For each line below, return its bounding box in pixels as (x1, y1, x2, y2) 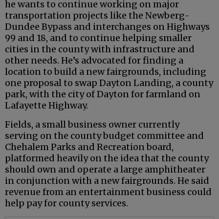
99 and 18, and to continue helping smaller (5, 32, 192, 44)
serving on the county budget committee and (5, 130, 204, 142)
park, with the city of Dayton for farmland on (5, 88, 200, 100)
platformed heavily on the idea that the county (5, 153, 209, 164)
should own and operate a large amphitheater (5, 164, 205, 175)
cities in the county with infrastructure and (5, 44, 195, 55)
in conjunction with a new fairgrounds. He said (5, 175, 209, 187)
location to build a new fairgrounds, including (5, 66, 206, 78)
